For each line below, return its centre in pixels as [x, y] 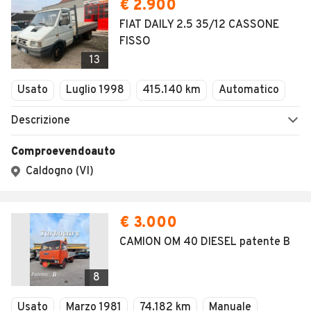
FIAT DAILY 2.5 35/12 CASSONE [199, 25]
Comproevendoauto [63, 152]
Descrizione [41, 121]
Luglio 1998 [95, 90]
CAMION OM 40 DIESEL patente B [205, 242]
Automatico [249, 90]
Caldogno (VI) [60, 171]
